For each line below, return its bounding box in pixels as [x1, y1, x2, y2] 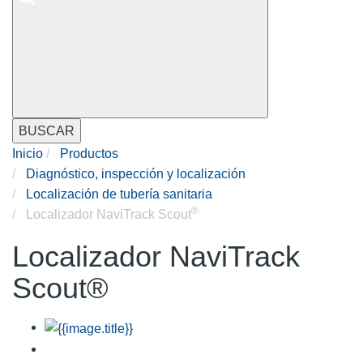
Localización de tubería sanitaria [26, 187, 212, 202]
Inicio [12, 147, 43, 161]
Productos [60, 147, 118, 161]
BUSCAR [19, 124, 75, 139]
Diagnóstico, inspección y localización [26, 167, 246, 181]
